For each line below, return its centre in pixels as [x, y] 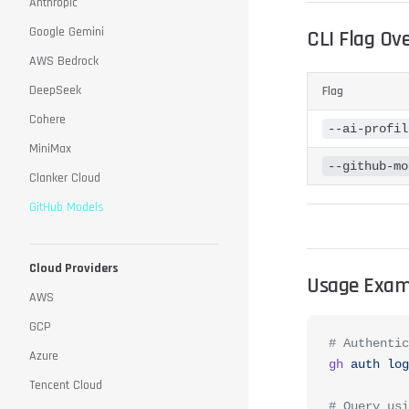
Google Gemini [67, 32]
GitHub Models [67, 207]
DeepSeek [55, 90]
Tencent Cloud [66, 385]
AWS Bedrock [64, 61]
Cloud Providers [74, 268]
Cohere [47, 120]
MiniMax [50, 149]
